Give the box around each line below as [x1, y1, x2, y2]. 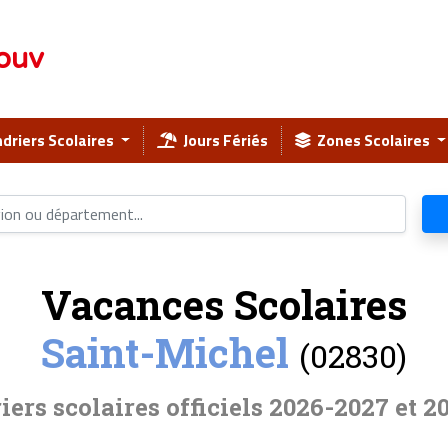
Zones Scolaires [311, 128, 433, 153]
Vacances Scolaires [41, 278, 407, 332]
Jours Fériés [177, 128, 268, 153]
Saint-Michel [41, 326, 289, 380]
